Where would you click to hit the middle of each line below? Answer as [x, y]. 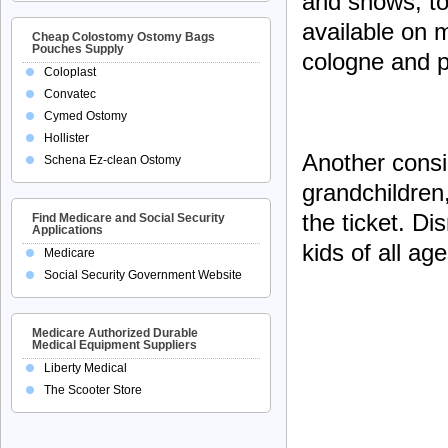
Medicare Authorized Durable [115, 333]
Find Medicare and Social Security [128, 218]
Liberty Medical [85, 368]
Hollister [66, 138]
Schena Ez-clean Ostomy [112, 160]
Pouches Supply [78, 49]
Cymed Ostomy [85, 116]
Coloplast [70, 72]
